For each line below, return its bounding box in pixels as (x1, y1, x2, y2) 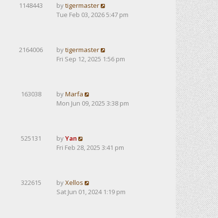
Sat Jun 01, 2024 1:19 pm (56, 187, 126, 196)
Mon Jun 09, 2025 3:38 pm (56, 99, 129, 108)
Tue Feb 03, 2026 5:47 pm (56, 10, 128, 19)
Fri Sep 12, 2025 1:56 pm (56, 54, 125, 63)
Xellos (65, 178, 83, 187)
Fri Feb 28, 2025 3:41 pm (56, 143, 124, 152)
